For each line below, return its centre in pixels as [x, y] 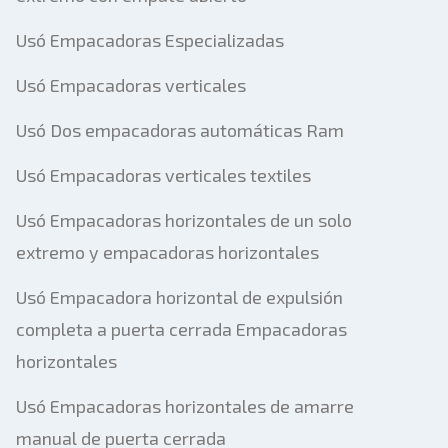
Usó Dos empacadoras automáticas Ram [180, 130]
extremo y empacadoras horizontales [167, 252]
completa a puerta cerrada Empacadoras [181, 329]
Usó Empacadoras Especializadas [150, 40]
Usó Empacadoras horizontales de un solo [184, 220]
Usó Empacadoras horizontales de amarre [185, 406]
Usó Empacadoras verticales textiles [163, 175]
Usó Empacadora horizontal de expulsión [179, 297]
